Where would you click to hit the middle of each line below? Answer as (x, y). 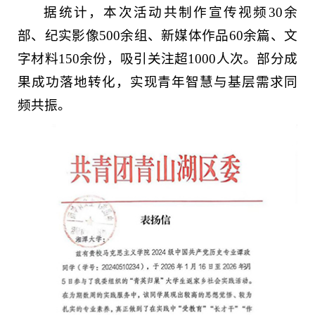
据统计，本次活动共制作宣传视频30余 (171, 12)
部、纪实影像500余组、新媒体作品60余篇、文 (157, 35)
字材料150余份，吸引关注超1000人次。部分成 (157, 58)
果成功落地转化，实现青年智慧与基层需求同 (157, 82)
